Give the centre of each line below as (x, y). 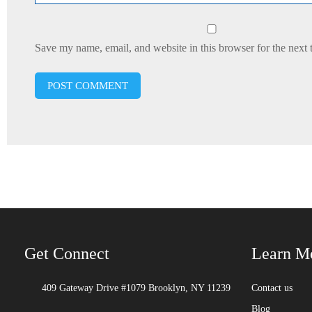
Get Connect (67, 253)
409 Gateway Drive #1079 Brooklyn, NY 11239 (136, 288)
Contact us (272, 288)
